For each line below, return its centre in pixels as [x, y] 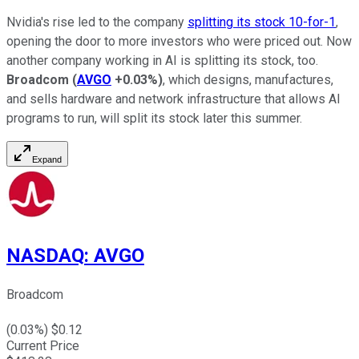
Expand [47, 159]
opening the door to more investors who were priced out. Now [179, 41]
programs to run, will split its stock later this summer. [154, 118]
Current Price [43, 346]
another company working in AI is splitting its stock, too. [162, 60]
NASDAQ [45, 255]
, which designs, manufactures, [248, 79]
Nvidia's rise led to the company [97, 22]
